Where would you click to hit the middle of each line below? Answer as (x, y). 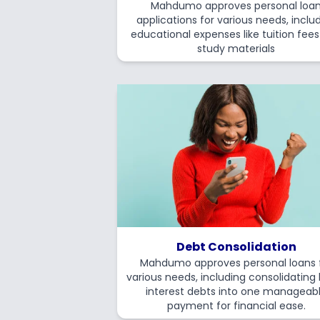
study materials (236, 49)
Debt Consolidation (236, 247)
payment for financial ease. (236, 306)
